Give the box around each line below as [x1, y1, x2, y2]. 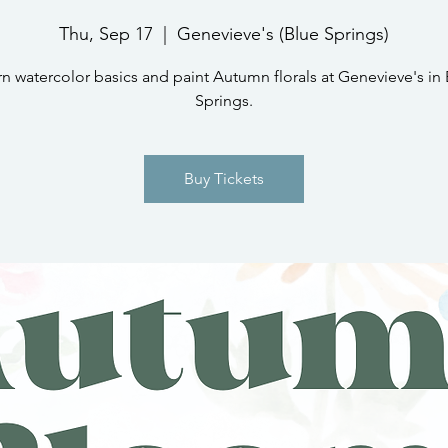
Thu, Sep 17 [59, 23, 153, 45]
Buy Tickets [184, 169, 264, 188]
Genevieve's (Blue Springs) [177, 23, 389, 45]
